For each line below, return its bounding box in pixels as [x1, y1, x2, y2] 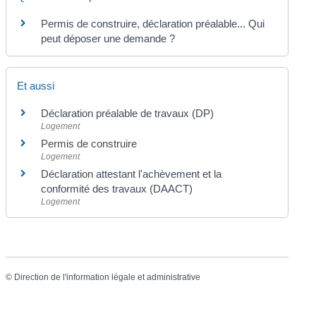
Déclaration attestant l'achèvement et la [41, 167, 222, 180]
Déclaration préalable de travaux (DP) [41, 107, 214, 119]
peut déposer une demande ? [41, 32, 176, 44]
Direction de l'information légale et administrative [14, 272, 201, 283]
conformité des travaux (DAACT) [41, 182, 193, 195]
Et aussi [17, 79, 55, 92]
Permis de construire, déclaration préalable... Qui [41, 17, 265, 30]
